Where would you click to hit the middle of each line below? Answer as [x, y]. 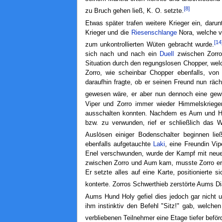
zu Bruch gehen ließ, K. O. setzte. [134, 11]
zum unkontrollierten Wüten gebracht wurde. [150, 45]
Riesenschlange [154, 33]
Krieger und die [108, 33]
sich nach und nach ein [122, 54]
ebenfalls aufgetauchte [119, 144]
